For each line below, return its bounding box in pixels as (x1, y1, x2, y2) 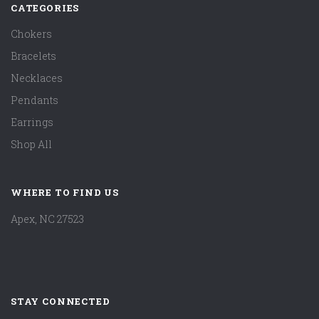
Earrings (11, 115, 53, 130)
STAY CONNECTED (11, 294, 110, 308)
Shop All (11, 137, 52, 152)
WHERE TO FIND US (11, 186, 119, 199)
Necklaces (11, 71, 63, 85)
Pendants (11, 93, 58, 108)
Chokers (11, 27, 52, 41)
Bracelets (11, 49, 56, 63)
